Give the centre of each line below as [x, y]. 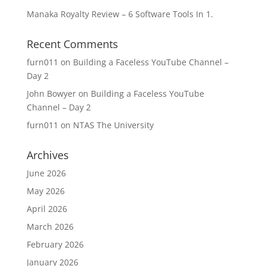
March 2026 [50, 226]
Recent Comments [72, 44]
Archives [47, 155]
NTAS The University [113, 125]
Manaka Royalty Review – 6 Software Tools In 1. [120, 14]
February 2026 [55, 244]
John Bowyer [51, 93]
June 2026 [46, 173]
